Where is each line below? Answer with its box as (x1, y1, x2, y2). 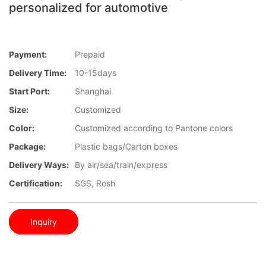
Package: (9, 141, 46, 152)
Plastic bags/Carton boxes (75, 141, 178, 152)
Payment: (9, 49, 47, 60)
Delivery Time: (9, 68, 66, 78)
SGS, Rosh (75, 178, 115, 189)
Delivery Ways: (9, 160, 69, 170)
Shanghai (75, 86, 111, 97)
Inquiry (30, 216, 57, 227)
